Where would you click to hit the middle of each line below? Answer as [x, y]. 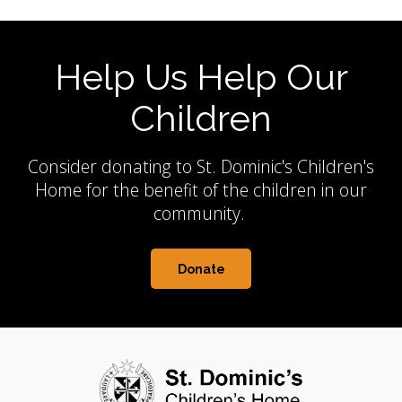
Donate [201, 269]
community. [201, 214]
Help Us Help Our [201, 77]
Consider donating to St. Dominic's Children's [201, 167]
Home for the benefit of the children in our [201, 190]
